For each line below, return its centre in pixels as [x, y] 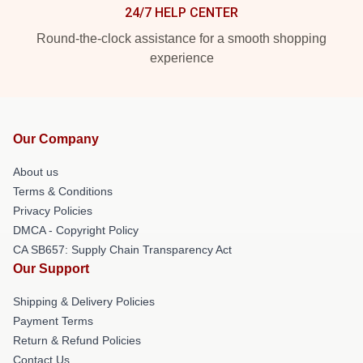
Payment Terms [53, 320]
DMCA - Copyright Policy [76, 230]
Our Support [51, 268]
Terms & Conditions [63, 191]
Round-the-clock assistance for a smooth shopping [181, 38]
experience [181, 58]
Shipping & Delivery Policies [84, 301]
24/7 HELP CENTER [181, 12]
